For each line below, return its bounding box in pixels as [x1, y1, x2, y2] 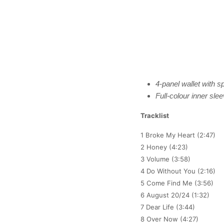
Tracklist [140, 111, 169, 120]
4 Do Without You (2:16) [140, 167, 215, 175]
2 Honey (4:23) [140, 143, 188, 151]
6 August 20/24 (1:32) [140, 191, 209, 199]
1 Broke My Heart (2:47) [140, 131, 215, 139]
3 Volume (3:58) [140, 155, 190, 163]
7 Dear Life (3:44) [140, 203, 195, 211]
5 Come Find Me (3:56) [140, 179, 213, 187]
